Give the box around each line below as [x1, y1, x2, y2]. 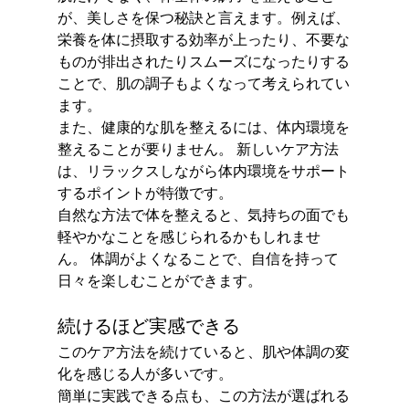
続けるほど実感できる [57, 313, 240, 337]
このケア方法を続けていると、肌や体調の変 [57, 341, 350, 361]
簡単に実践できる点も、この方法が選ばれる [57, 385, 350, 404]
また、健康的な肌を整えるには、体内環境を [57, 117, 350, 136]
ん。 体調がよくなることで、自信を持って [57, 248, 339, 267]
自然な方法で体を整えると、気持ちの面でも [57, 204, 350, 224]
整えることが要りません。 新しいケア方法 [57, 139, 339, 158]
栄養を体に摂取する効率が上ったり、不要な [57, 29, 350, 48]
